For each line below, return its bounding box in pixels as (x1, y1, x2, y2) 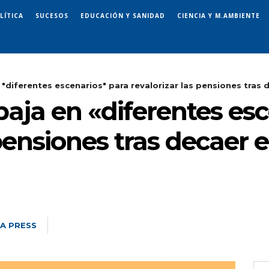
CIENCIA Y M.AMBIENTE (177, 11, 260, 20)
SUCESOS (35, 11, 68, 20)
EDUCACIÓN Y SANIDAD (80, 11, 165, 20)
